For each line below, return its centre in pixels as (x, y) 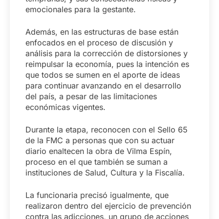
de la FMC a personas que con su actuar (100, 140)
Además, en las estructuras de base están (102, 32)
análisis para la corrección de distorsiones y (107, 53)
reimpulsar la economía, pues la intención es (107, 64)
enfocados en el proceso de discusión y (99, 42)
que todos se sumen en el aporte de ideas (103, 75)
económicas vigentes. (66, 107)
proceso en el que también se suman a (97, 162)
